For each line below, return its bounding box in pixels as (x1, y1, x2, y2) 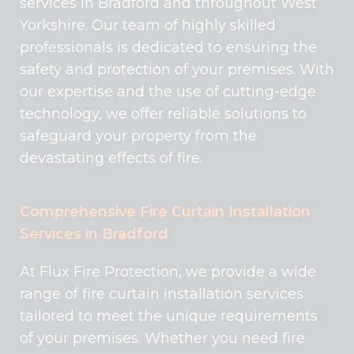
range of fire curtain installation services (20, 285, 303, 303)
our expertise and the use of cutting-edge (20, 83, 316, 101)
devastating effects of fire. (20, 149, 202, 168)
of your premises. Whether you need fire (20, 330, 305, 348)
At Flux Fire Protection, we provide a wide (20, 263, 316, 281)
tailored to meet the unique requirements (20, 307, 318, 326)
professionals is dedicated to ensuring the (20, 39, 317, 57)
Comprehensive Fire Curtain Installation (20, 203, 311, 221)
